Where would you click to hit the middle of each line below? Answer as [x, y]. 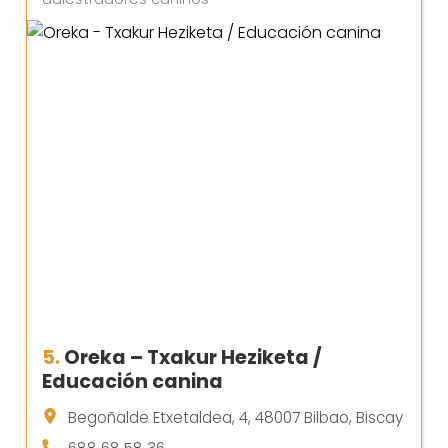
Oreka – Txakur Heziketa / [193, 358]
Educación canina [132, 382]
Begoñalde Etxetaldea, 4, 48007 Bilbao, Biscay [235, 418]
